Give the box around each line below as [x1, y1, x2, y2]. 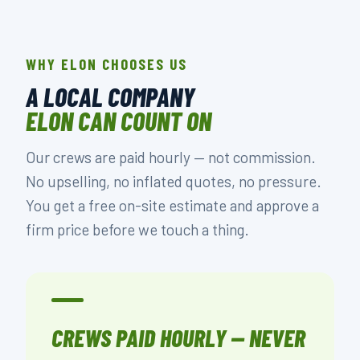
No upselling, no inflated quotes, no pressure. [26, 172, 321, 190]
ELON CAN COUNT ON [26, 105, 211, 136]
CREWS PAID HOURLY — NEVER [51, 323, 305, 352]
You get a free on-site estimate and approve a [26, 196, 319, 215]
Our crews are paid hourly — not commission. [26, 148, 316, 166]
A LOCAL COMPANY [26, 81, 194, 112]
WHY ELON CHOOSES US [26, 55, 187, 73]
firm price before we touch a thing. [26, 220, 249, 239]
